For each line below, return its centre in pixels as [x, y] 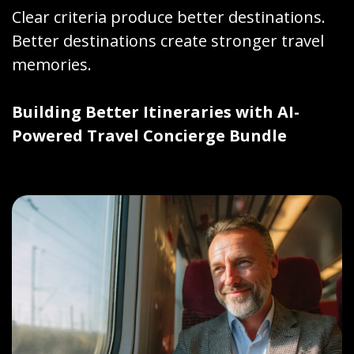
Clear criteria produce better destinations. [169, 17]
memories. [52, 65]
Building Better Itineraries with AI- [156, 112]
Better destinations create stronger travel [168, 41]
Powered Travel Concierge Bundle [149, 136]
